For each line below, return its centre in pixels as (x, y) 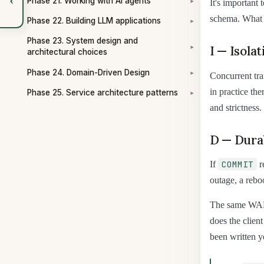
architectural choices (67, 52)
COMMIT (237, 164)
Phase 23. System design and (82, 41)
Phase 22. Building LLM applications (94, 21)
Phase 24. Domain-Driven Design (88, 72)
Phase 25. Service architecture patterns (103, 92)
